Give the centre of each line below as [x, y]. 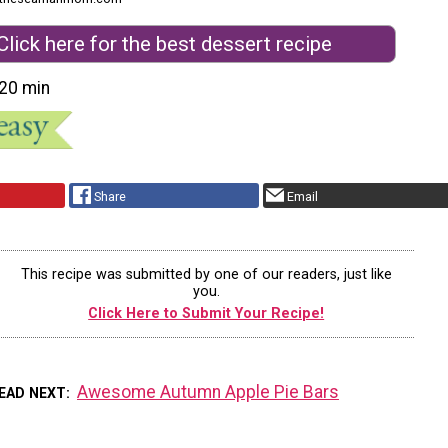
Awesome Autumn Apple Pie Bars [208, 391]
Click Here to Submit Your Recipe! [206, 313]
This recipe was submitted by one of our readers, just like [206, 275]
